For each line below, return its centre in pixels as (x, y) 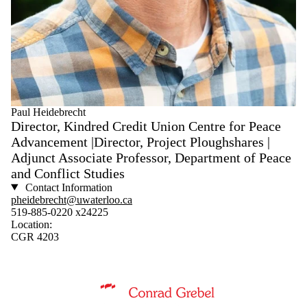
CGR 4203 (35, 236)
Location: (32, 224)
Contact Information (67, 187)
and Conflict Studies (68, 173)
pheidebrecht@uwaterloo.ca (72, 199)
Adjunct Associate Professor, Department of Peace (151, 157)
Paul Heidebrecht (48, 112)
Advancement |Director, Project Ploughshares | (140, 142)
